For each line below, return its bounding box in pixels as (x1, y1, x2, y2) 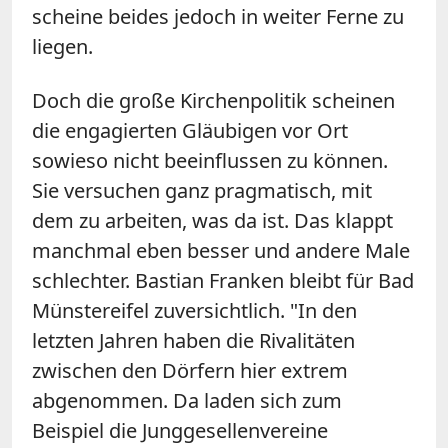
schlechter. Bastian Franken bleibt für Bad (32, 267, 414, 295)
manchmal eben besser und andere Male (32, 237, 410, 265)
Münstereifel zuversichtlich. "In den (32, 297, 357, 325)
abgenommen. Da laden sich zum (32, 387, 342, 415)
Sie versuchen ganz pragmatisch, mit (32, 177, 372, 205)
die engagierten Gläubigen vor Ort (32, 117, 348, 145)
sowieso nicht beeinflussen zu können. (32, 147, 388, 175)
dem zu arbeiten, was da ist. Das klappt (32, 207, 393, 235)
